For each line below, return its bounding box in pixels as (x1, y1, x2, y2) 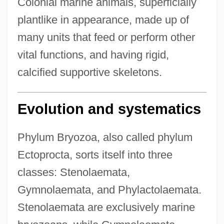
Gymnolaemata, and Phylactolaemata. (17, 183, 201, 196)
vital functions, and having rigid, (17, 48, 169, 61)
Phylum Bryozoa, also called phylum (17, 130, 192, 143)
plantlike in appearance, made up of (17, 13, 189, 26)
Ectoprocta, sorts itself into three (17, 148, 172, 161)
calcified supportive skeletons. (17, 65, 162, 78)
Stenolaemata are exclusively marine (17, 200, 195, 213)
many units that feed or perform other (17, 30, 195, 43)
